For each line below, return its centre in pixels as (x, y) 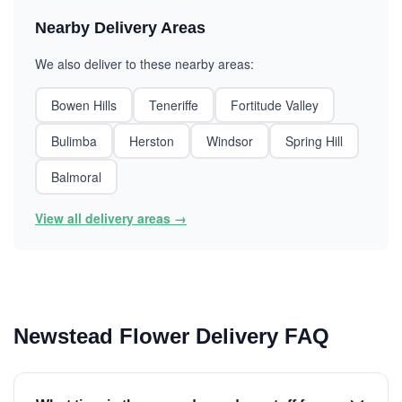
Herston (152, 141)
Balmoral (76, 177)
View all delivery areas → (111, 218)
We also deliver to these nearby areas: (144, 64)
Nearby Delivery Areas (120, 28)
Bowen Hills (84, 105)
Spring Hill (314, 141)
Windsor (230, 141)
